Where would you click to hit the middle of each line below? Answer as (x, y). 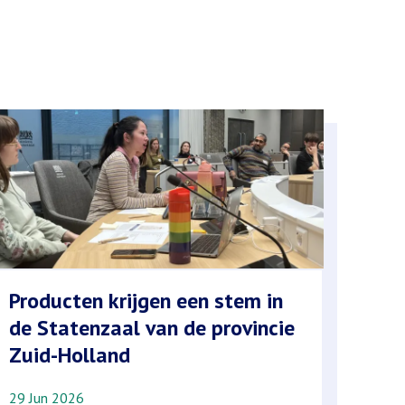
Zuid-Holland (70, 354)
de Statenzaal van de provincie (152, 327)
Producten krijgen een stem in (146, 300)
